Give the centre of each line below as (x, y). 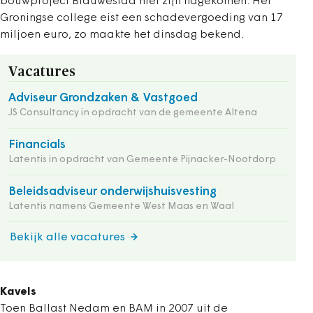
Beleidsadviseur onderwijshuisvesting (112, 192)
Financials (37, 145)
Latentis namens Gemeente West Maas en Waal (121, 206)
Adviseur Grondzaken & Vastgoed (103, 98)
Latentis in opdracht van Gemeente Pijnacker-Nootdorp (142, 160)
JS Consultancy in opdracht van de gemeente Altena (133, 113)
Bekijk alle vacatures (67, 238)
